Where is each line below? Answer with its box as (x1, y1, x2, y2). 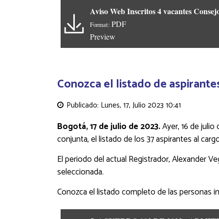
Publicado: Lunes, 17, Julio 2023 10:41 (65, 99, 181, 111)
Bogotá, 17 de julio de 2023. (57, 119, 162, 133)
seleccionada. (57, 165, 106, 179)
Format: (90, 20, 111, 29)
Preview (90, 31, 115, 42)
